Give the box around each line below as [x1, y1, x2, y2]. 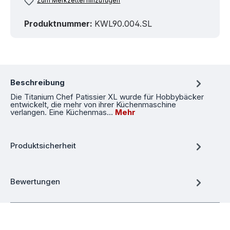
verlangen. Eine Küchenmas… [10, 107, 115, 117]
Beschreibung [10, 78, 65, 88]
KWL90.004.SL [94, 18, 152, 29]
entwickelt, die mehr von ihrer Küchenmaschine [10, 99, 176, 109]
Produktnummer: [24, 18, 94, 29]
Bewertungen [10, 177, 60, 187]
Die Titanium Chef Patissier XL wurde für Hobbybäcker [10, 91, 204, 102]
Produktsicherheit [10, 141, 76, 151]
